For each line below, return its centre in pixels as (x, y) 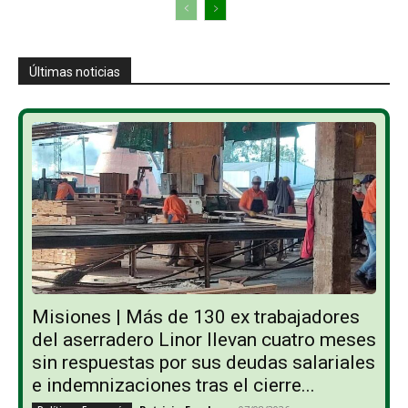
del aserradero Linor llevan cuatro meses (204, 340)
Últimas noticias (75, 72)
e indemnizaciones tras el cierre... (173, 386)
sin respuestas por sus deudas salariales (204, 363)
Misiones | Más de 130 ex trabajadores (196, 317)
